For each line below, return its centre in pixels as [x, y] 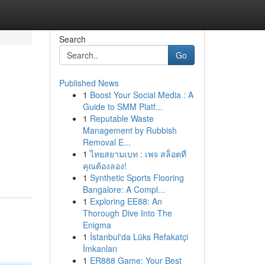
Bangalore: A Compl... [124, 189]
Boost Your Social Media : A [141, 95]
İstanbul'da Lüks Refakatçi [139, 237]
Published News [89, 83]
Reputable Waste [122, 118]
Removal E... [106, 142]
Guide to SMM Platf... [122, 106]
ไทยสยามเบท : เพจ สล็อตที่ [138, 154]
